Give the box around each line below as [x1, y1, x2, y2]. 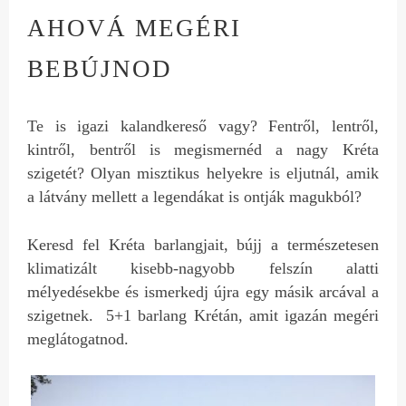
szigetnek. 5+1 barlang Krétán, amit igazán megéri [27, 305, 379, 324]
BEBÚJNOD [27, 55, 173, 82]
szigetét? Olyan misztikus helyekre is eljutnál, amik [27, 163, 379, 182]
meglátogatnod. [27, 329, 130, 348]
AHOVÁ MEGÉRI [27, 14, 242, 42]
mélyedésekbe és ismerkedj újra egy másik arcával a [27, 282, 379, 301]
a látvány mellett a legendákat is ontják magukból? [27, 187, 362, 206]
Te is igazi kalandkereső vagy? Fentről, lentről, [27, 116, 379, 135]
